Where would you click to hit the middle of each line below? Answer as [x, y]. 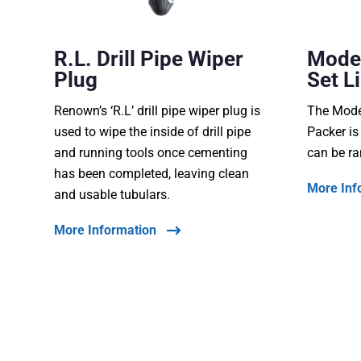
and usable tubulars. [112, 195]
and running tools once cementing [151, 153]
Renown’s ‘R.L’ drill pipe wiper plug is [158, 111]
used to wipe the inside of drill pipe [153, 132]
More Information [106, 230]
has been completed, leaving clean [152, 174]
